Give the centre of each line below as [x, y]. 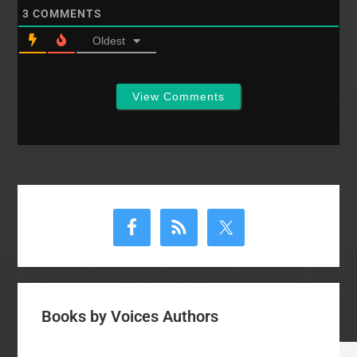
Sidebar [58, 226]
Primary [59, 198]
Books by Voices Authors [130, 316]
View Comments [178, 96]
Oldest [109, 40]
